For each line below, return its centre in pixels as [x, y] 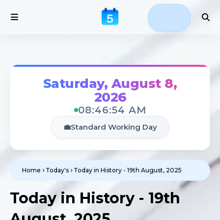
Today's [57, 170]
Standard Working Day [114, 127]
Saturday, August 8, [110, 83]
